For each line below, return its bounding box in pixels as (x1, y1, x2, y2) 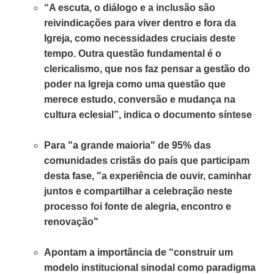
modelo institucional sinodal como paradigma (44, 262, 256, 273)
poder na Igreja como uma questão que (44, 78, 226, 89)
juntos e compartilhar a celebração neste (44, 185, 233, 196)
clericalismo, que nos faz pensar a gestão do (44, 63, 251, 74)
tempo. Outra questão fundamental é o (44, 48, 222, 59)
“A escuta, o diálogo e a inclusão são (44, 2, 216, 13)
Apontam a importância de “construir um (44, 246, 234, 257)
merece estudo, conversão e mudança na (44, 94, 236, 105)
